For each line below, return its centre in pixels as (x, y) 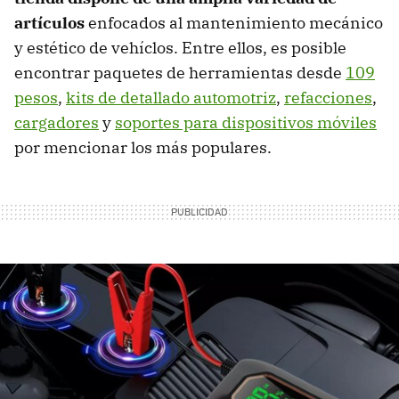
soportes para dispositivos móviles (246, 122)
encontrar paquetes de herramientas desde (180, 72)
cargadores (57, 122)
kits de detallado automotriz (171, 97)
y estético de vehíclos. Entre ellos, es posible (180, 47)
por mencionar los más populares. (143, 147)
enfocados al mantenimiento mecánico (234, 22)
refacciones (328, 97)
